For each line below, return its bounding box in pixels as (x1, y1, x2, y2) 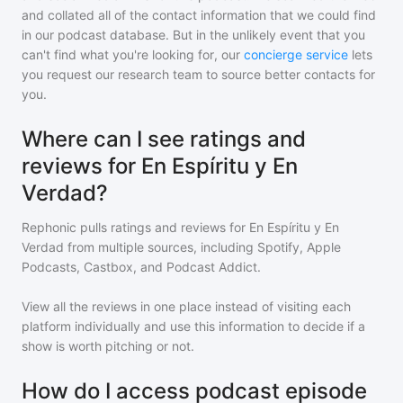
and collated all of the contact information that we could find (22, 7, 376, 22)
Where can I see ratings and (22, 126, 306, 152)
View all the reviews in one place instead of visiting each (22, 299, 351, 314)
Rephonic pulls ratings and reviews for (22, 219, 249, 235)
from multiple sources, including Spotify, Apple (64, 239, 341, 255)
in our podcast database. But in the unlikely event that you (22, 27, 365, 42)
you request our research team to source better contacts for (22, 67, 375, 82)
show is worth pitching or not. (22, 338, 194, 354)
